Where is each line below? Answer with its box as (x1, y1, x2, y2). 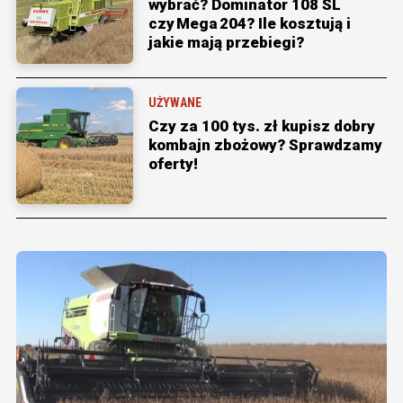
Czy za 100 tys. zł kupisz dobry (148, 117, 375, 136)
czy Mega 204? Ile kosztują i (148, 14, 351, 33)
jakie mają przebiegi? (148, 33, 304, 52)
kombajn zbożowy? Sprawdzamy (148, 136, 382, 155)
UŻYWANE (148, 95, 201, 111)
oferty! (148, 155, 198, 174)
